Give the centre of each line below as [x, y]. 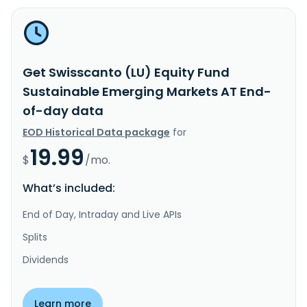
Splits [35, 237]
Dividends [46, 259]
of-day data [63, 110]
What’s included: [69, 188]
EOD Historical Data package [96, 132]
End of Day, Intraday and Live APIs [102, 214]
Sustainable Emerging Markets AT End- [147, 91]
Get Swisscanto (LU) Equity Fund [126, 72]
